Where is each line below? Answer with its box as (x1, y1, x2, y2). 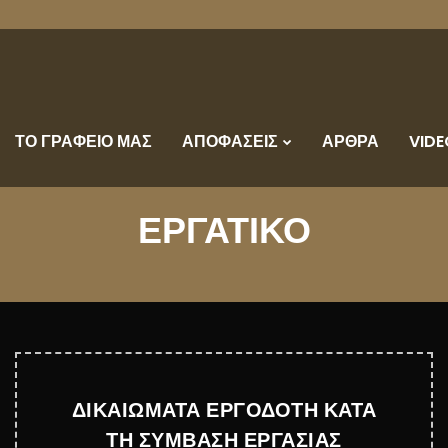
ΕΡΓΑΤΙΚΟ (137, 205, 311, 256)
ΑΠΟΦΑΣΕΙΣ (182, 130, 278, 153)
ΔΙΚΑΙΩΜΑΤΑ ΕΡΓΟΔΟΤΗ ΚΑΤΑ (71, 396, 377, 424)
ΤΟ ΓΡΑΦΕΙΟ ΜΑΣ (15, 130, 152, 153)
